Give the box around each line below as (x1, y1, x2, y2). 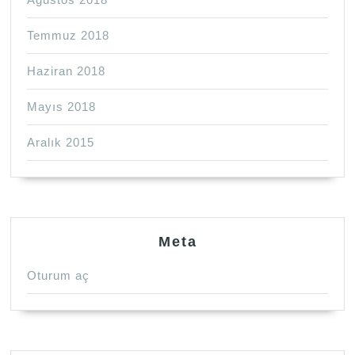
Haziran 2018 (27, 64, 106, 78)
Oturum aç (27, 269, 90, 283)
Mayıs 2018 (27, 100, 97, 114)
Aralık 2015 (27, 136, 95, 150)
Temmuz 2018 (27, 29, 110, 43)
